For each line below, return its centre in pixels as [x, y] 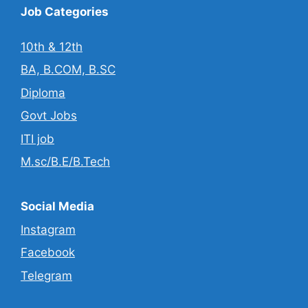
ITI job [37, 139]
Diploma [43, 92]
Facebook [48, 253]
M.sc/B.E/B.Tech [65, 162]
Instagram [48, 229]
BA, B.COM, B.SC [68, 70]
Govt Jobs [49, 116]
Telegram [46, 275]
